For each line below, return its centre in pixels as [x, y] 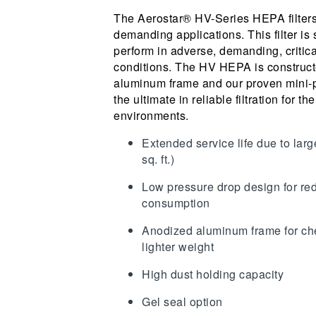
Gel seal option [182, 301]
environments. [151, 115]
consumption [176, 202]
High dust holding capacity [213, 274]
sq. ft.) [158, 159]
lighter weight [178, 246]
